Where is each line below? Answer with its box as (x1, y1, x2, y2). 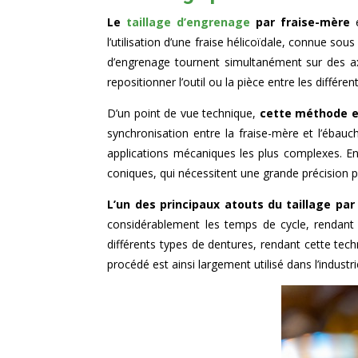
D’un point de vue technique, (107, 105, 260, 121)
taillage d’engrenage (126, 14, 251, 30)
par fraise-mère (250, 14, 351, 30)
